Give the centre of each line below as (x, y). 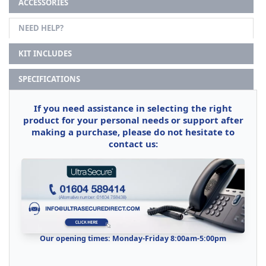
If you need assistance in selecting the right (133, 108)
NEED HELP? (41, 28)
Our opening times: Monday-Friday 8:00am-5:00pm (133, 238)
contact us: (133, 144)
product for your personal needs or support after (133, 120)
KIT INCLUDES (45, 54)
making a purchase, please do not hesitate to (133, 132)
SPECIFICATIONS (49, 79)
